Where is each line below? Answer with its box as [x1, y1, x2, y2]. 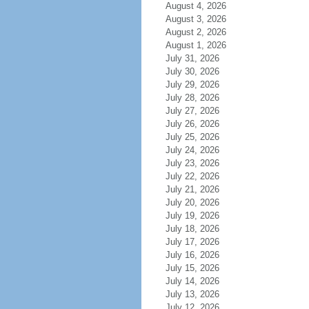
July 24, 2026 [165, 145, 219, 155]
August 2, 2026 [165, 27, 226, 37]
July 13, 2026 [165, 289, 219, 299]
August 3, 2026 [165, 14, 226, 24]
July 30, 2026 [165, 66, 219, 77]
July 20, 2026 [165, 197, 219, 208]
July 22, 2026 [165, 171, 219, 181]
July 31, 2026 [165, 53, 219, 63]
